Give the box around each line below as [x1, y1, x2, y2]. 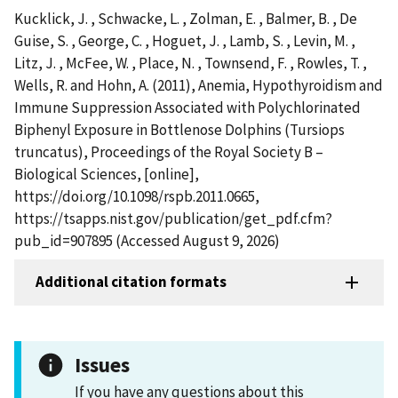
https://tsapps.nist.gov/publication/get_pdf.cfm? [14, 208, 332, 228]
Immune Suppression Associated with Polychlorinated [14, 97, 361, 117]
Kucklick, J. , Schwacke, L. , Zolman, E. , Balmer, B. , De [14, 8, 357, 28]
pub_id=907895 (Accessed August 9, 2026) [14, 230, 280, 251]
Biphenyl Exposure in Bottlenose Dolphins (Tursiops [14, 119, 345, 139]
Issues [75, 351, 130, 378]
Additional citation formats [36, 272, 227, 292]
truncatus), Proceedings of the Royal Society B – [14, 141, 323, 162]
